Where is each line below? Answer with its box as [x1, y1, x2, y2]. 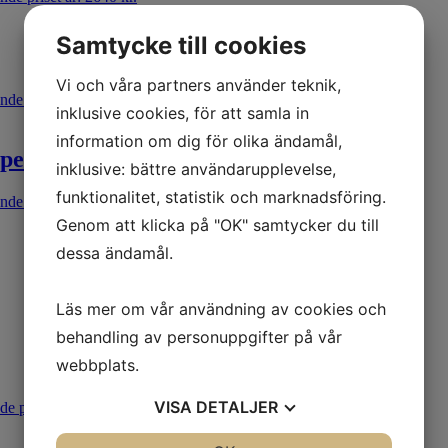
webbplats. [56, 354, 139, 375]
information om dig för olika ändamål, [56, 130, 342, 151]
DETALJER [196, 396, 278, 417]
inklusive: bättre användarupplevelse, [56, 158, 336, 179]
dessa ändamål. [56, 242, 173, 263]
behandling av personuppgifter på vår [56, 326, 342, 347]
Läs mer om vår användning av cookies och [56, 298, 386, 319]
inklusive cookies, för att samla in [56, 102, 309, 123]
